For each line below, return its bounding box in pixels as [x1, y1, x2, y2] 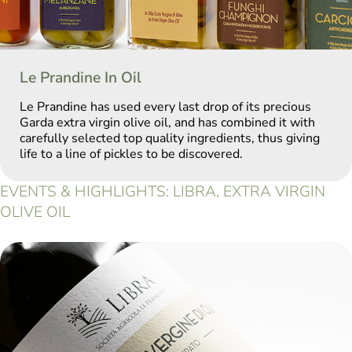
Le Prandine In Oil [20, 68, 141, 89]
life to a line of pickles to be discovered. [20, 145, 243, 163]
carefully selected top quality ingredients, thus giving [20, 130, 320, 148]
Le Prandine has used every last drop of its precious [20, 98, 311, 116]
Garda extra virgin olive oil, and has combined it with [20, 114, 315, 132]
